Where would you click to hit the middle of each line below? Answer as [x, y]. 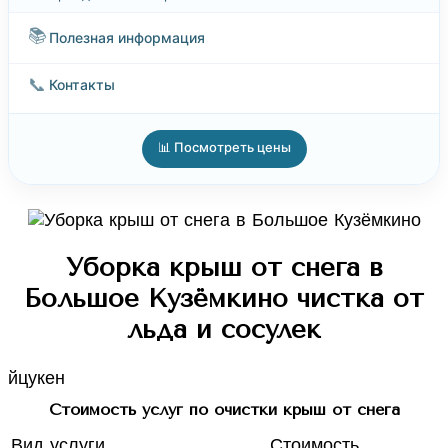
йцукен [36, 377]
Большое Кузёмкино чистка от [224, 299]
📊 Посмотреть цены [224, 146]
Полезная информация [127, 37]
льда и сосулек [224, 330]
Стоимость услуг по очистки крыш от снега [224, 409]
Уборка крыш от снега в [224, 268]
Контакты [82, 84]
